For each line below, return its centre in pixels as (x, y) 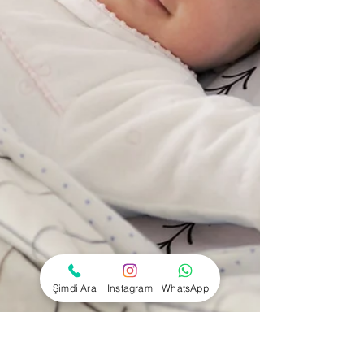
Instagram (130, 288)
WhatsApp (185, 288)
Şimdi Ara (75, 288)
